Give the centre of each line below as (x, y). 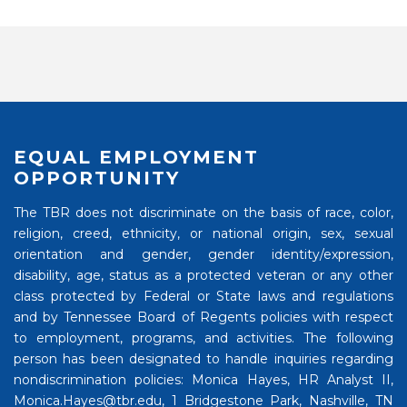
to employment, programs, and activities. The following (203, 338)
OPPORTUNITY (97, 179)
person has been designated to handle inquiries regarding (203, 359)
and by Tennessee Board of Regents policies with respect (203, 318)
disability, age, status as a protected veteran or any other (203, 276)
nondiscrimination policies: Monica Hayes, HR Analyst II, (203, 380)
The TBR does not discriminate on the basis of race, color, (203, 213)
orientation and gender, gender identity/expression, (203, 255)
